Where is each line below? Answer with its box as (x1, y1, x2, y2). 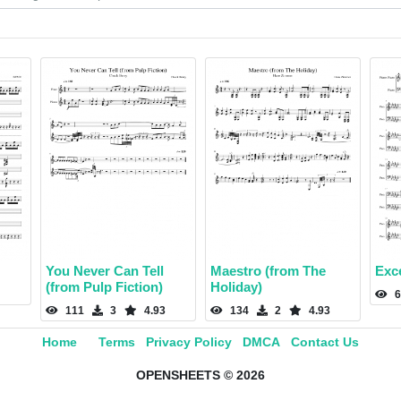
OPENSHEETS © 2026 (136, 368, 265, 383)
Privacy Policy (146, 335, 232, 350)
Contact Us (291, 335, 359, 350)
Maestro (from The (210, 263, 326, 279)
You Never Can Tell (46, 263, 164, 279)
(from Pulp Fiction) (46, 279, 163, 295)
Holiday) (210, 279, 262, 295)
